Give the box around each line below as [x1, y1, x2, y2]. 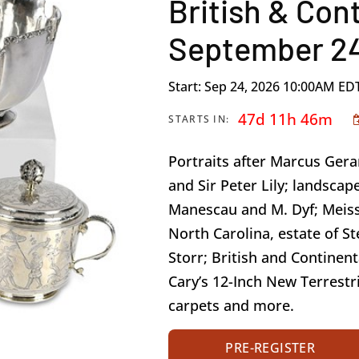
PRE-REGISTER [225, 339, 316, 357]
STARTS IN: [168, 112, 230, 127]
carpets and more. [168, 296, 295, 316]
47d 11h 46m [238, 109, 333, 131]
